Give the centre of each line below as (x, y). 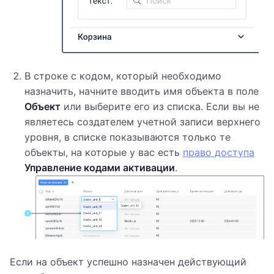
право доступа (219, 153)
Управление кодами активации (100, 168)
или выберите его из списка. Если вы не (160, 107)
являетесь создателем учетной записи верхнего (143, 122)
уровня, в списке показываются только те (128, 137)
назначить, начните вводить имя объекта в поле (142, 91)
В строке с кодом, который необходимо (123, 76)
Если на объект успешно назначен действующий (128, 262)
